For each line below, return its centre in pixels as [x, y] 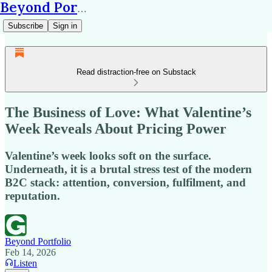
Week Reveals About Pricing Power [116, 128]
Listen [25, 263]
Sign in [65, 26]
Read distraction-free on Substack [136, 72]
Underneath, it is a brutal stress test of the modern [128, 169]
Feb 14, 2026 [30, 252]
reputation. [32, 195]
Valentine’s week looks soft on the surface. [108, 155]
